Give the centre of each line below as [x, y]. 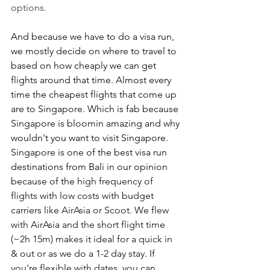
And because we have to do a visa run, [94, 37]
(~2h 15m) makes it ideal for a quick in [93, 239]
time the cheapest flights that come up [95, 95]
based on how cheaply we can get [85, 66]
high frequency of [116, 181]
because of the [44, 181]
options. [29, 8]
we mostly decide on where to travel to [95, 51]
